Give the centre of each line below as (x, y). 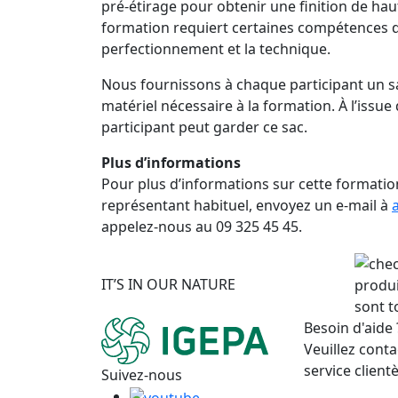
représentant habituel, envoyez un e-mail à (247, 205)
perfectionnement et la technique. (216, 48)
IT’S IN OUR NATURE (168, 284)
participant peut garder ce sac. (204, 127)
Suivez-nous (142, 375)
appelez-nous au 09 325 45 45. (202, 226)
